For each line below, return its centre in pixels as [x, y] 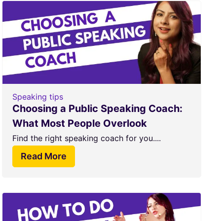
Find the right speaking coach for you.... [86, 138]
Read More [43, 156]
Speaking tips [37, 97]
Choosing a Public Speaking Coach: [97, 109]
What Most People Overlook [79, 123]
